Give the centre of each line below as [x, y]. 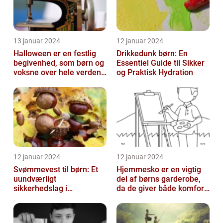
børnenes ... [137, 208]
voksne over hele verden [57, 73]
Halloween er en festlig [55, 54]
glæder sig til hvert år [52, 82]
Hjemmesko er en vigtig [159, 170]
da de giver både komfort [162, 189]
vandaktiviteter [40, 198]
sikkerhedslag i [40, 189]
